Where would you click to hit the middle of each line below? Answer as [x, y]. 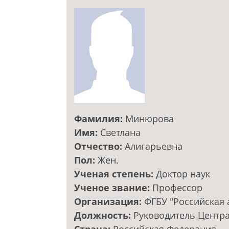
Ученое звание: [113, 188]
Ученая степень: [115, 174]
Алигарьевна [154, 146]
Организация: [109, 202]
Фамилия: [100, 119]
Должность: [104, 215]
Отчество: [99, 146]
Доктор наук [183, 174]
